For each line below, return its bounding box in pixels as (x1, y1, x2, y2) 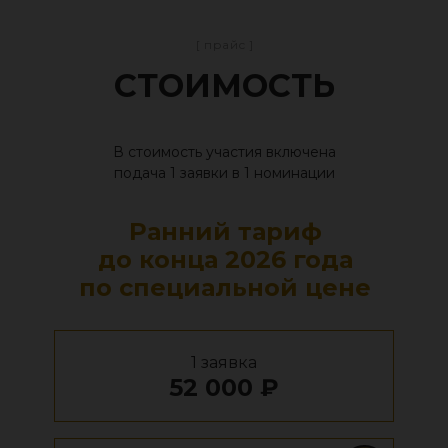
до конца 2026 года (97, 245, 353, 274)
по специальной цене (79, 273, 371, 302)
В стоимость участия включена (112, 143, 336, 161)
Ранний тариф (128, 217, 322, 246)
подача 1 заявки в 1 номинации (113, 164, 335, 182)
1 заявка (191, 353, 257, 372)
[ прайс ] (196, 37, 254, 52)
